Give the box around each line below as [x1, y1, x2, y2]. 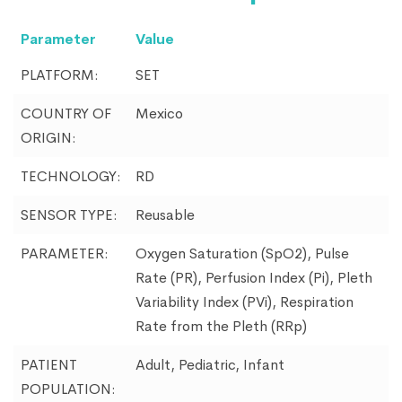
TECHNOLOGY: [21, 167, 121, 187]
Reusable [135, 205, 195, 225]
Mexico [135, 104, 183, 124]
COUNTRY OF [21, 104, 111, 124]
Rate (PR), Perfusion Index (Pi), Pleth [135, 268, 372, 288]
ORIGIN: [21, 128, 76, 148]
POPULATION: [21, 380, 116, 399]
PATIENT [21, 355, 77, 375]
